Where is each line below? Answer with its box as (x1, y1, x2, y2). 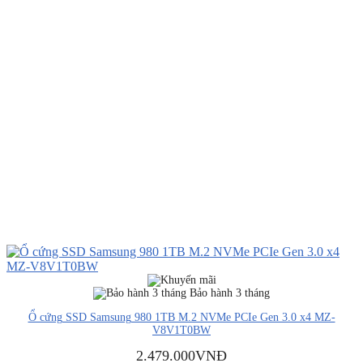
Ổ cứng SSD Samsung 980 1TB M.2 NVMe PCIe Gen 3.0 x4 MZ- (28, 310, 335, 323)
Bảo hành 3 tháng (186, 287, 270, 300)
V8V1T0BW (152, 323, 211, 336)
